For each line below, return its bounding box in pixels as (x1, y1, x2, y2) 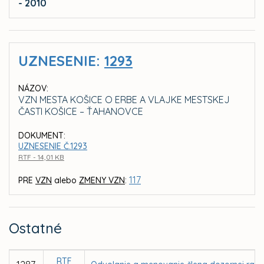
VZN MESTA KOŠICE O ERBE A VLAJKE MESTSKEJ (18, 94, 230, 106)
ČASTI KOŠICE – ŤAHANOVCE (18, 105, 143, 118)
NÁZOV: (18, 83, 48, 94)
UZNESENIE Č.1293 (18, 141, 87, 152)
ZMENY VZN (79, 175, 125, 186)
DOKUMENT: (18, 130, 65, 141)
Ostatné (9, 219, 62, 237)
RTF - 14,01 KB (18, 153, 64, 162)
